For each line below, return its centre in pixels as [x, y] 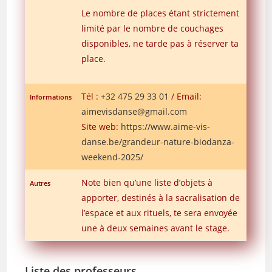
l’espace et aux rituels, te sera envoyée [160, 212]
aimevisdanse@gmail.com [134, 111]
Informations [51, 97]
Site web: [101, 126]
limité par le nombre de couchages [153, 28]
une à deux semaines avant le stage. [156, 228]
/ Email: [185, 96]
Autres [40, 183]
